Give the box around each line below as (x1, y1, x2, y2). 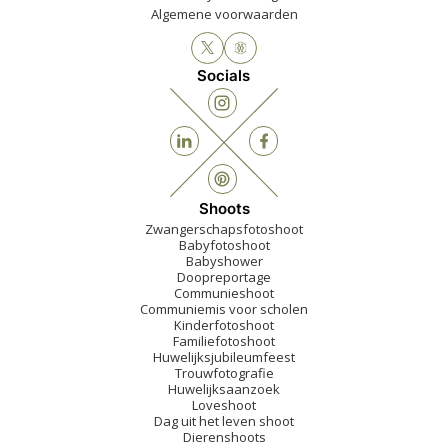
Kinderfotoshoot (174, 315, 274, 334)
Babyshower (185, 251, 263, 270)
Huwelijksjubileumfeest (153, 347, 295, 366)
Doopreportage (177, 267, 271, 286)
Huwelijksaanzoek (168, 379, 280, 398)
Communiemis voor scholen (140, 299, 308, 318)
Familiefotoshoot (173, 331, 275, 350)
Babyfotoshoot (178, 235, 270, 254)
